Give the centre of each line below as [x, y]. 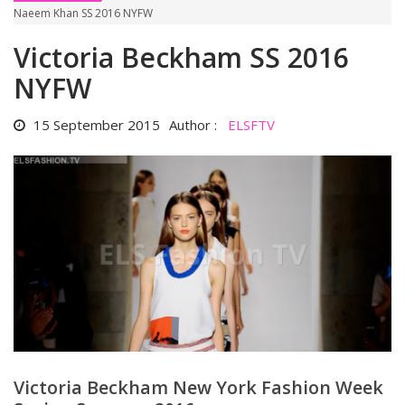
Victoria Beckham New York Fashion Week [198, 387]
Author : [198, 124]
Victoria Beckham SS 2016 [181, 57]
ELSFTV [251, 124]
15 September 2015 [95, 124]
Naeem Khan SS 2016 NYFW [83, 13]
